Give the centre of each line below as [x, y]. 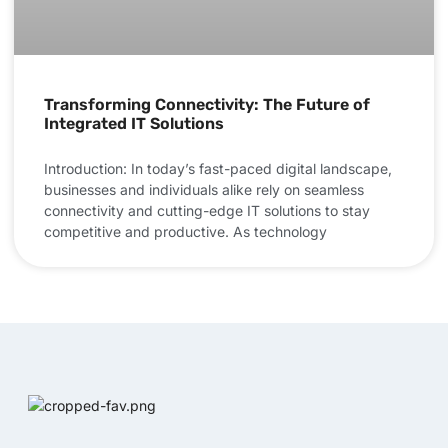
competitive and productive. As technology [185, 232]
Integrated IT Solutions [134, 124]
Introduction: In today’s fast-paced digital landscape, [218, 169]
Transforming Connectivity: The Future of [207, 105]
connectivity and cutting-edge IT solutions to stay [207, 211]
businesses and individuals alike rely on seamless [204, 190]
